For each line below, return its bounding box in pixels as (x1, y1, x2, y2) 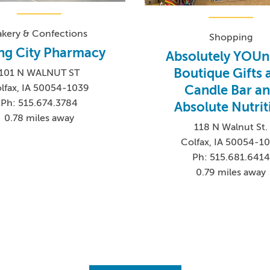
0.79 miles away (196, 166, 266, 178)
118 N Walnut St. (194, 121, 268, 133)
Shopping (209, 31, 253, 43)
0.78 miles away (4, 113, 74, 124)
